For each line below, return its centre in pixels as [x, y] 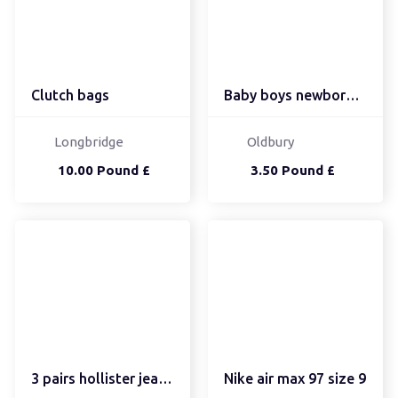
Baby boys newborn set [352, 95]
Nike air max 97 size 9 [295, 378]
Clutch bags [70, 95]
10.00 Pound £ [103, 170]
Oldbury [270, 141]
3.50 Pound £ [292, 170]
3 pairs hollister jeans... [165, 378]
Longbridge [88, 141]
